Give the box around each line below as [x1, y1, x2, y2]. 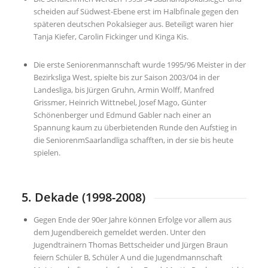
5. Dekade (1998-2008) [21, 188, 145, 205]
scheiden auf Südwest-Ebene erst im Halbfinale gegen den [33, 5, 239, 17]
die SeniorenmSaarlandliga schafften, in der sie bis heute [33, 134, 233, 145]
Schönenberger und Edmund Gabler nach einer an [33, 109, 211, 120]
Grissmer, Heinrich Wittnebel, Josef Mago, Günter [33, 96, 206, 108]
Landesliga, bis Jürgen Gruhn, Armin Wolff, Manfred [33, 84, 214, 95]
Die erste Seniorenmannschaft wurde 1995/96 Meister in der [33, 59, 246, 70]
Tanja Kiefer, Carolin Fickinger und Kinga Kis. [33, 31, 188, 42]
